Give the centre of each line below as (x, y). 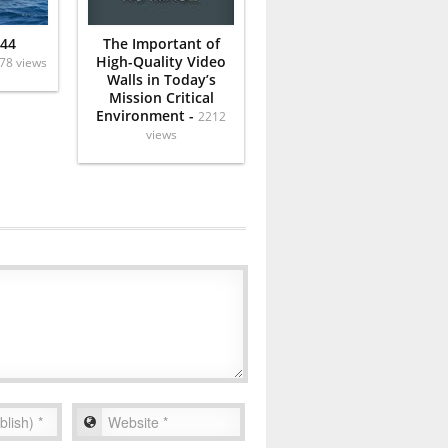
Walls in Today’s (161, 79)
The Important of (161, 43)
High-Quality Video (161, 61)
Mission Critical (161, 97)
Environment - (147, 115)
